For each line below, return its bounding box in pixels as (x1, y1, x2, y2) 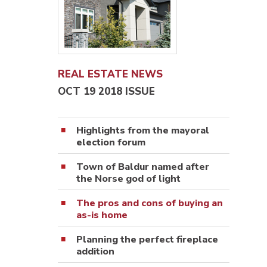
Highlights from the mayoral (76, 123, 209, 137)
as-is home (76, 208, 128, 222)
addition (76, 244, 114, 258)
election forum (76, 135, 145, 149)
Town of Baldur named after (76, 160, 209, 173)
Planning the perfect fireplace (76, 232, 218, 246)
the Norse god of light (76, 172, 181, 185)
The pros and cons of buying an (76, 196, 223, 210)
